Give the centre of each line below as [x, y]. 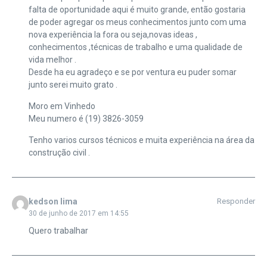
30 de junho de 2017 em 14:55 [78, 214]
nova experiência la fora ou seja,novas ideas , [113, 35]
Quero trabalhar [58, 231]
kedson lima [53, 202]
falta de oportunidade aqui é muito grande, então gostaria [137, 10]
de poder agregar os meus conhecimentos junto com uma [137, 22]
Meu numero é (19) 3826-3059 [86, 119]
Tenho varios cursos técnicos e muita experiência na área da [141, 140]
